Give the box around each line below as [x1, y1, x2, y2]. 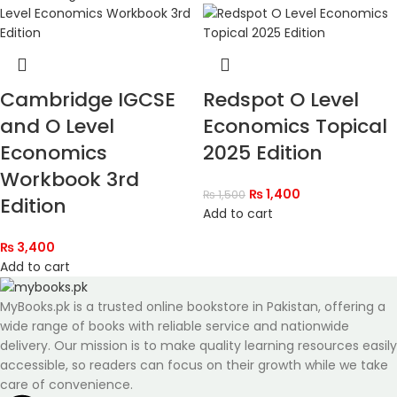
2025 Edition [203, 139, 323, 167]
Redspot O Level [203, 86, 359, 114]
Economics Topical [203, 113, 387, 141]
